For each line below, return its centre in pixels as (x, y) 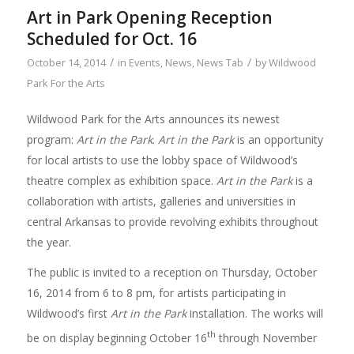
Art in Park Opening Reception (149, 17)
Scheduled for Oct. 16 (111, 38)
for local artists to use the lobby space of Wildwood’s (162, 160)
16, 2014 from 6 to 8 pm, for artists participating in (156, 292)
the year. (49, 242)
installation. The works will (254, 313)
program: (51, 139)
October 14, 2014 (66, 62)
